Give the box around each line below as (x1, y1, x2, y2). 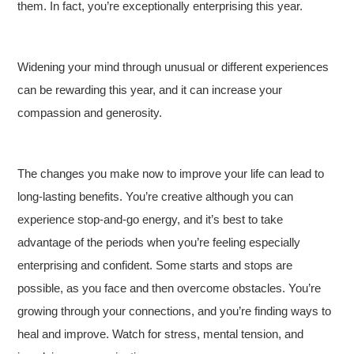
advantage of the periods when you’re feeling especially (17, 235, 301, 249)
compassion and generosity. (17, 106, 163, 119)
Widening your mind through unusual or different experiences (17, 60, 330, 73)
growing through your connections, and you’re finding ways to (17, 304, 332, 318)
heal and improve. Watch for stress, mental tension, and (17, 327, 304, 341)
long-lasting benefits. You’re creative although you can (17, 190, 294, 203)
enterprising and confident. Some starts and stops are (17, 258, 293, 272)
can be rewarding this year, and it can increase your (17, 83, 283, 96)
